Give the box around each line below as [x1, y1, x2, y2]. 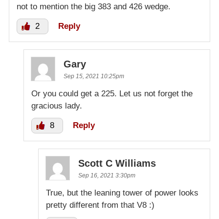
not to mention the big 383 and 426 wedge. [17, 2, 171, 12]
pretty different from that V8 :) [46, 200, 154, 210]
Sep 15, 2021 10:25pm [64, 73, 124, 80]
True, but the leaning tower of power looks [46, 188, 198, 198]
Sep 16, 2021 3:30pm [78, 172, 135, 179]
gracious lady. [31, 101, 82, 111]
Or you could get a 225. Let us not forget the [31, 89, 193, 99]
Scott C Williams [78, 158, 156, 169]
